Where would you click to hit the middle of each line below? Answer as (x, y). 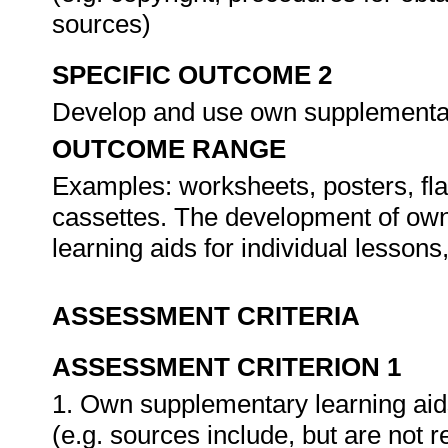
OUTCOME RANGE (169, 149)
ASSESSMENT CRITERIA (206, 316)
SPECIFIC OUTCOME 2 (192, 75)
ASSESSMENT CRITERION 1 (226, 367)
